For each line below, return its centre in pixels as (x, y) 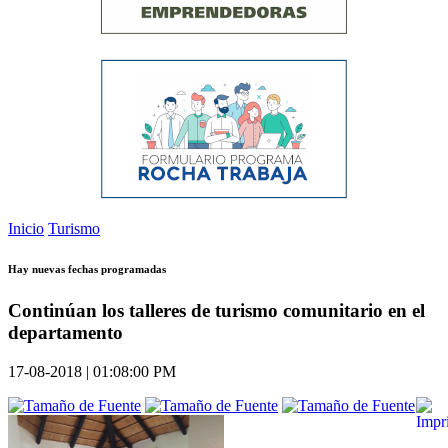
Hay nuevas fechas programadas (87, 269)
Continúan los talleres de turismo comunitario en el (216, 311)
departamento (65, 333)
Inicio (26, 229)
